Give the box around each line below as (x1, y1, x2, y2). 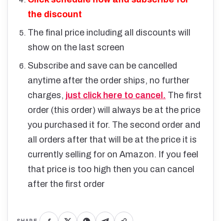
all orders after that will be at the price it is (27, 135, 197, 145)
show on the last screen (27, 42, 124, 52)
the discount (27, 9, 82, 19)
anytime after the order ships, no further (27, 75, 189, 86)
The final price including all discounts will (27, 27, 190, 37)
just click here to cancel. (65, 90, 166, 101)
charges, (27, 90, 66, 101)
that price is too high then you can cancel (27, 164, 194, 175)
